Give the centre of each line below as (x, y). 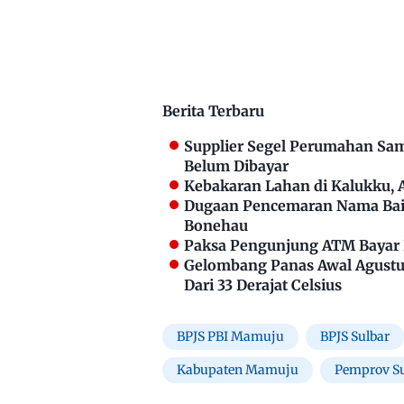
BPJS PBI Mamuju (230, 337)
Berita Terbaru (213, 111)
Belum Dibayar (236, 166)
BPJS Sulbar (355, 337)
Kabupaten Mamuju (238, 370)
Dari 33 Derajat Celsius (263, 285)
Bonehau (216, 226)
